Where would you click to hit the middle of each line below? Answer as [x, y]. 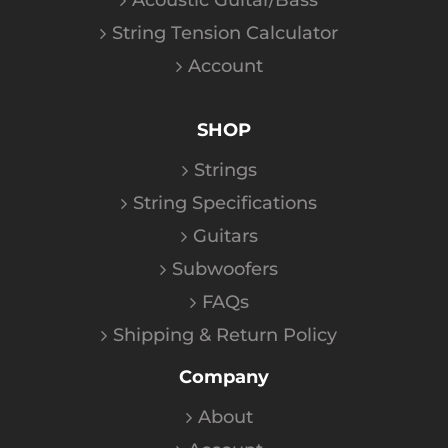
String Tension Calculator [225, 33]
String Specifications [225, 203]
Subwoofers [225, 269]
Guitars [225, 236]
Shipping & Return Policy [225, 335]
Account [225, 66]
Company [224, 377]
